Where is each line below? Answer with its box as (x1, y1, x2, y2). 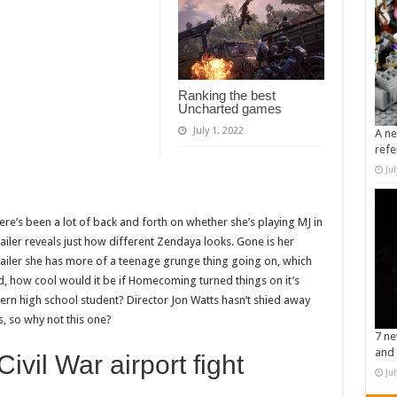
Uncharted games (177, 101, 282, 117)
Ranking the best (177, 88, 276, 104)
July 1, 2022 (192, 125, 244, 137)
